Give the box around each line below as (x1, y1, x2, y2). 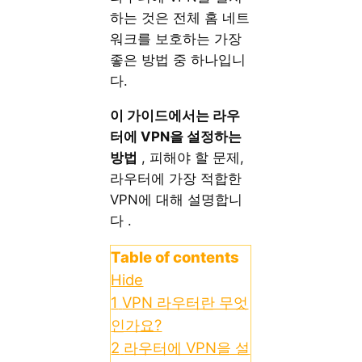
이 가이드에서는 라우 (110, 107, 241, 124)
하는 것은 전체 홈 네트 (110, 10, 250, 27)
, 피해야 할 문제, (137, 149, 245, 166)
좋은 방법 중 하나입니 (110, 52, 246, 69)
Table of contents (111, 247, 240, 266)
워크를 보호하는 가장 (110, 31, 242, 48)
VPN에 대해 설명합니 (110, 191, 243, 208)
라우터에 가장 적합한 (110, 170, 242, 187)
